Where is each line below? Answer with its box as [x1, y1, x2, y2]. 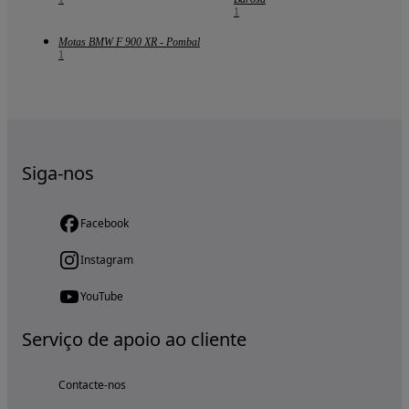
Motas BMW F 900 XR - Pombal [58, 36, 200, 49]
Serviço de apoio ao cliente [22, 327, 246, 352]
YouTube [80, 288, 123, 305]
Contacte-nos [58, 377, 126, 393]
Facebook [80, 215, 129, 232]
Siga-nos [22, 161, 94, 186]
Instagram [80, 252, 133, 268]
